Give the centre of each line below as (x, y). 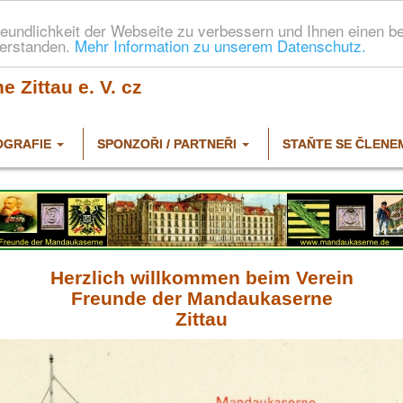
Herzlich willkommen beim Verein (201, 278)
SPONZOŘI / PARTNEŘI (167, 144)
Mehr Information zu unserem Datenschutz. (220, 45)
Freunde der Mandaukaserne (201, 299)
